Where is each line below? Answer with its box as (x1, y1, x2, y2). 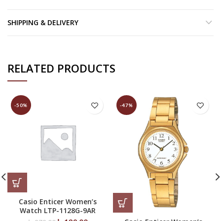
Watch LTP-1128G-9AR (20, 206, 96, 215)
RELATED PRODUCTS (7, 61, 115, 75)
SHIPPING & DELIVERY (7, 18, 78, 27)
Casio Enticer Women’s (19, 197, 97, 206)
